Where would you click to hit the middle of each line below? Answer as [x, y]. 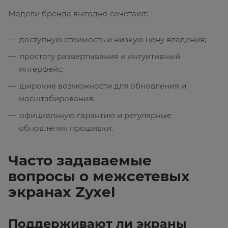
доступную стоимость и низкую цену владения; [113, 40]
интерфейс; [41, 69]
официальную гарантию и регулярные [95, 116]
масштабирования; [57, 99]
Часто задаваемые [80, 161]
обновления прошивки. [66, 128]
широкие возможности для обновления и [103, 86]
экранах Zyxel [62, 192]
